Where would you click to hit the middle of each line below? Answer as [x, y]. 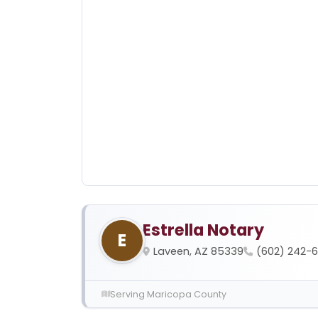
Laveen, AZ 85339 [198, 251]
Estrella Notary [203, 230]
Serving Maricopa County [168, 294]
